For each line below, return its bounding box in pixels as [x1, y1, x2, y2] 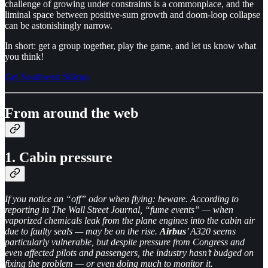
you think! [5, 51, 44, 62]
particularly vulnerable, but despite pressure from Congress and [5, 236, 245, 247]
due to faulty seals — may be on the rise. [5, 226, 160, 236]
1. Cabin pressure [5, 149, 112, 165]
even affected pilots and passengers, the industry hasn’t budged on [5, 247, 254, 258]
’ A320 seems [186, 226, 236, 236]
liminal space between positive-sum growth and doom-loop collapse [5, 10, 260, 20]
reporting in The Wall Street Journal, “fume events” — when [5, 204, 233, 215]
